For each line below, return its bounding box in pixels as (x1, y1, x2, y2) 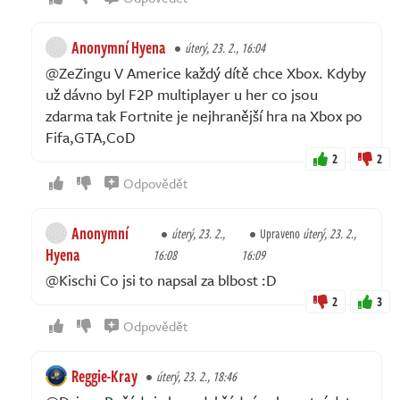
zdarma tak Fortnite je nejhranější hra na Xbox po (46, 104, 362, 127)
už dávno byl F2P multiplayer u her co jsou (46, 82, 318, 105)
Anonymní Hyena (71, 35, 166, 59)
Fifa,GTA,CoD (46, 125, 136, 148)
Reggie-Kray (71, 363, 137, 387)
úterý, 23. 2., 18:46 (156, 366, 237, 386)
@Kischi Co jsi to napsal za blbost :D (46, 268, 277, 291)
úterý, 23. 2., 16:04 (185, 37, 265, 57)
